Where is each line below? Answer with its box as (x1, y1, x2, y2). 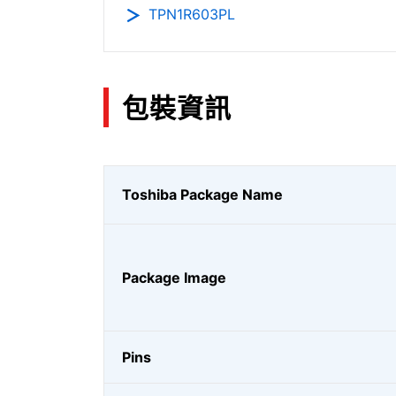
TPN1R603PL (148, 5, 235, 23)
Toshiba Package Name (122, 186, 283, 203)
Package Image (122, 269, 226, 286)
